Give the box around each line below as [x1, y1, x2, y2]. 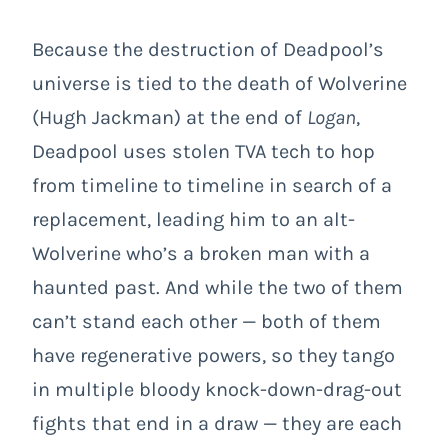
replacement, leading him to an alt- [32, 208, 355, 232]
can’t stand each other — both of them [32, 310, 381, 334]
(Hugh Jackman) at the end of [32, 106, 307, 130]
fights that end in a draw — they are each [32, 412, 402, 436]
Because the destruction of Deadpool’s [32, 38, 384, 62]
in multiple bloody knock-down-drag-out [32, 378, 402, 402]
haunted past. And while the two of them [32, 276, 403, 300]
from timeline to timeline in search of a [32, 174, 392, 198]
